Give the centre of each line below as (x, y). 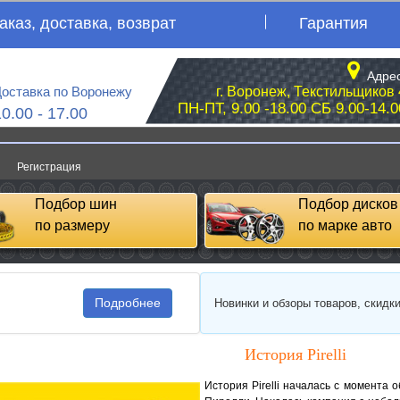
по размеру (72, 225)
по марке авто (345, 225)
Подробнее (128, 303)
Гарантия (333, 23)
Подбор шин (76, 204)
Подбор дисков (348, 204)
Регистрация (49, 167)
